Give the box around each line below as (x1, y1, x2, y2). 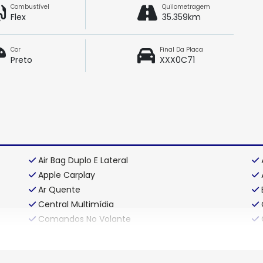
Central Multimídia (38, 198, 114, 210)
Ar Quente (38, 183, 80, 195)
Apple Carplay (38, 168, 95, 181)
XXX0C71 (159, 54, 195, 66)
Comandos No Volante (38, 213, 131, 225)
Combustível (11, 2, 50, 11)
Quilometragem (161, 2, 210, 11)
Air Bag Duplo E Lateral (38, 154, 128, 166)
